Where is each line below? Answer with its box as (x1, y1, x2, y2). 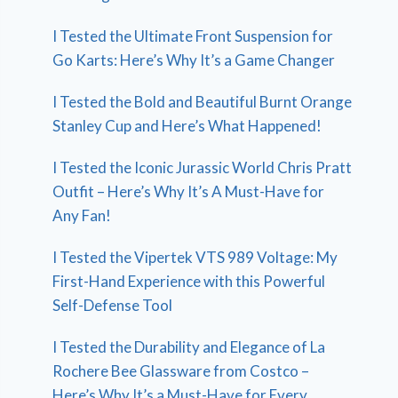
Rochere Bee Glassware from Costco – (52, 361, 310, 380)
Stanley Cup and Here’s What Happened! (52, 115, 322, 135)
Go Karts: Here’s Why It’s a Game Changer (52, 50, 336, 69)
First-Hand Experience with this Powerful (52, 271, 326, 291)
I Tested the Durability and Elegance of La (52, 337, 326, 356)
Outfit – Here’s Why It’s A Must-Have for (52, 181, 325, 201)
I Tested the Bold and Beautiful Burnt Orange (52, 92, 353, 111)
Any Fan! (52, 205, 112, 225)
